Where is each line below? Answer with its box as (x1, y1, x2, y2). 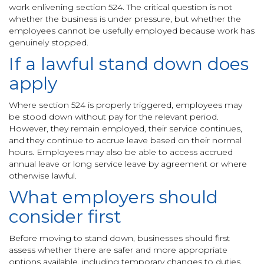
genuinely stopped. (9, 37, 88, 48)
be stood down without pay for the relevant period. (9, 111, 219, 122)
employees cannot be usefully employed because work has (9, 25, 255, 36)
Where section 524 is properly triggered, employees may (9, 100, 242, 110)
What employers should (9, 186, 218, 208)
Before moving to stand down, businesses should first (9, 233, 230, 243)
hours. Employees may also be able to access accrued (9, 147, 233, 157)
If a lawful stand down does (9, 53, 249, 75)
